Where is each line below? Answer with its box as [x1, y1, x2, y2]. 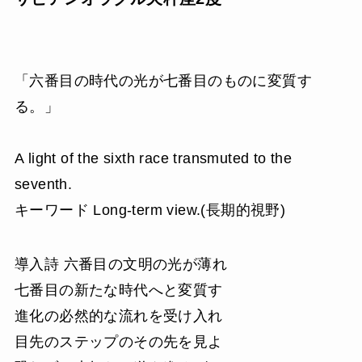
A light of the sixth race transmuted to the [14, 149, 293, 166]
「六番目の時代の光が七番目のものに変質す [14, 72, 312, 89]
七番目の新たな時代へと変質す [14, 282, 223, 299]
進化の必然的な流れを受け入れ [14, 308, 223, 325]
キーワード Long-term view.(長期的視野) [14, 201, 286, 218]
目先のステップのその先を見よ [14, 334, 223, 351]
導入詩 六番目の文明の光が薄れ [14, 256, 227, 273]
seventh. [14, 175, 73, 192]
